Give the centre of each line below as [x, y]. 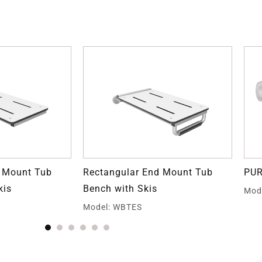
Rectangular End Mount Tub [148, 172]
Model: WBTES [113, 207]
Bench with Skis [120, 188]
